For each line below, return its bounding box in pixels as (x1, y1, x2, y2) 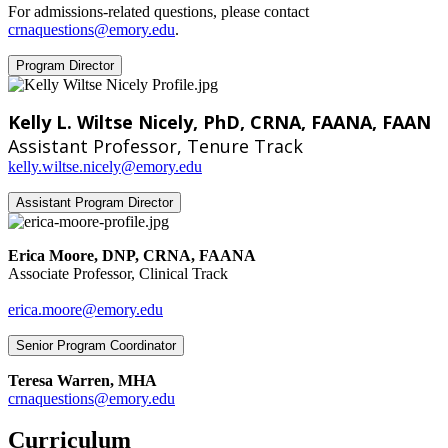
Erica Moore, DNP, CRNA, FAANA (8, 246, 256, 264)
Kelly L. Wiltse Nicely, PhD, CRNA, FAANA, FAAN (8, 109, 431, 134)
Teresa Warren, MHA (8, 371, 157, 389)
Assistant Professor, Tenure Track (8, 133, 303, 158)
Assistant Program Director (16, 194, 173, 210)
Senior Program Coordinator (16, 337, 176, 353)
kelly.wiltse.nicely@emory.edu (8, 157, 202, 175)
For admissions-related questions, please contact (8, 2, 309, 20)
